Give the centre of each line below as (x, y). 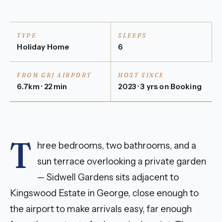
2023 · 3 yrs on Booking (160, 86)
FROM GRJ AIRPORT (54, 75)
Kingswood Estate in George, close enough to (104, 193)
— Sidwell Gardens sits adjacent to (108, 177)
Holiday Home (43, 47)
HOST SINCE (141, 75)
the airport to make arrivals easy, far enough (101, 209)
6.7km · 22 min (42, 86)
